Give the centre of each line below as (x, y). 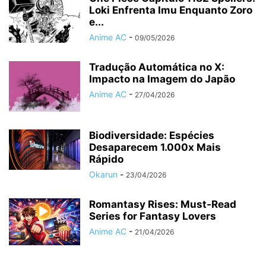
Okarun (103, 175)
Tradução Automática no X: (157, 67)
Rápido (106, 159)
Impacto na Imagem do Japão (162, 79)
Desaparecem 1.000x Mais (155, 148)
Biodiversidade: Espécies (152, 136)
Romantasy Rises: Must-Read (163, 205)
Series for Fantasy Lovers (153, 216)
